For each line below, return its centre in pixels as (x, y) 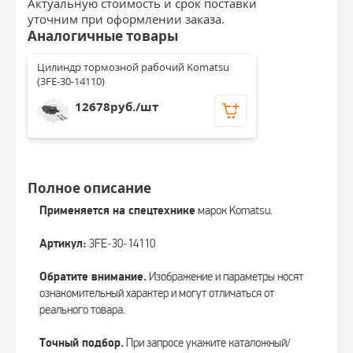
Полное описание (89, 188)
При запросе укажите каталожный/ (207, 343)
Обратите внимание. (93, 277)
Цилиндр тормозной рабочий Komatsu (134, 67)
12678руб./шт (117, 107)
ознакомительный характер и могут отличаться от (157, 293)
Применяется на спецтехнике (117, 211)
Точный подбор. (82, 343)
